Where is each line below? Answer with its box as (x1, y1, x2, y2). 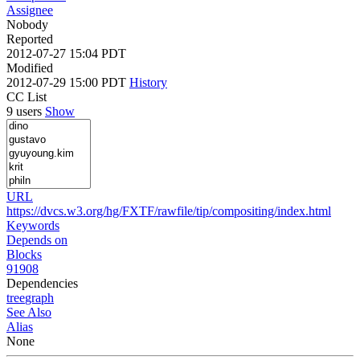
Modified (6, 60, 53, 75)
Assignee (6, 2, 53, 17)
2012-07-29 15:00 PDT (6, 75, 129, 89)
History (129, 75, 167, 89)
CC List (6, 89, 47, 104)
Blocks (6, 247, 42, 261)
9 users (6, 104, 45, 118)
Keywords (6, 218, 59, 232)
